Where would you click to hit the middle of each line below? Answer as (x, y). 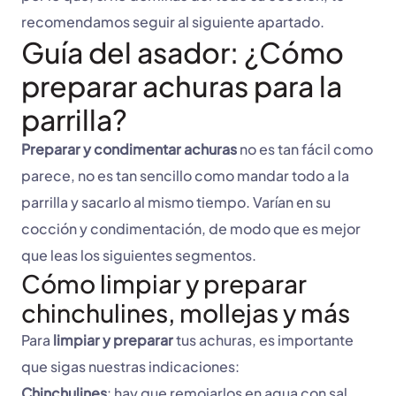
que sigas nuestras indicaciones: (132, 367)
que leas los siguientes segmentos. (140, 255)
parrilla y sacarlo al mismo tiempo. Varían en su (176, 202)
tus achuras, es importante (263, 340)
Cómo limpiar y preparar (164, 284)
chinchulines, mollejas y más (186, 313)
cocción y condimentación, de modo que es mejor (191, 229)
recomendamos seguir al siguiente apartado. (173, 22)
